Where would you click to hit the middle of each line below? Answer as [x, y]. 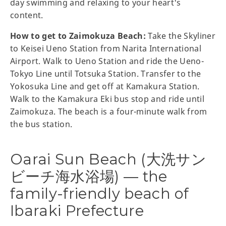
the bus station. [41, 124]
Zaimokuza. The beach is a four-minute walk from [109, 111]
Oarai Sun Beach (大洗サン [108, 159]
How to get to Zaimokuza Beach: [78, 36]
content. [27, 15]
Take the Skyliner [181, 36]
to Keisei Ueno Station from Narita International [106, 48]
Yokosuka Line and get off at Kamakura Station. [105, 86]
